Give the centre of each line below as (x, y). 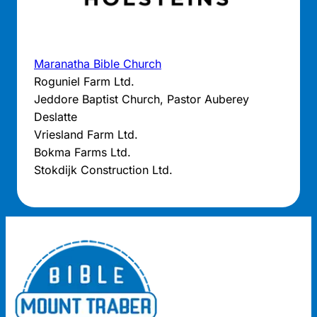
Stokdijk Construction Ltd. (103, 169)
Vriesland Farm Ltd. (86, 134)
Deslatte (56, 116)
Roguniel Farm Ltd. (84, 81)
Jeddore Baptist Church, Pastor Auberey (142, 99)
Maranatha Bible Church (98, 63)
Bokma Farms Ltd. (82, 152)
